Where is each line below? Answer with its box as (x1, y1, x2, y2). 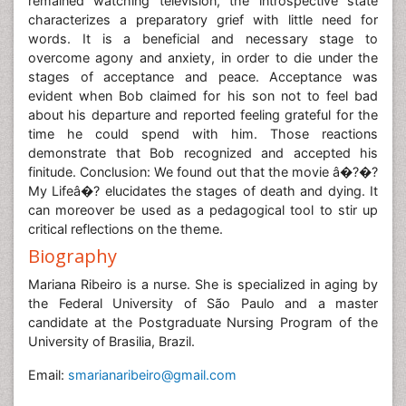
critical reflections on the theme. (28, 221, 223, 237)
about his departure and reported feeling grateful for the (28, 107, 378, 122)
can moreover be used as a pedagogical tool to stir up (28, 202, 378, 217)
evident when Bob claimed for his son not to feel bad (28, 88, 378, 103)
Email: (28, 367, 68, 382)
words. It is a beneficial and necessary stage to (28, 31, 378, 46)
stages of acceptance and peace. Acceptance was (28, 69, 378, 84)
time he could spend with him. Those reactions (28, 126, 378, 141)
